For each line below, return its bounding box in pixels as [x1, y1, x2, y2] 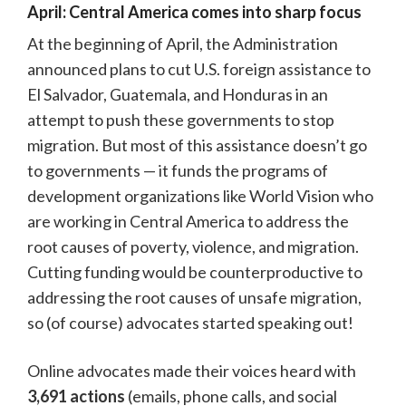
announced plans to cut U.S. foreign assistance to [27, 59, 371, 80]
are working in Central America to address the [27, 211, 349, 232]
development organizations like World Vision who [27, 186, 373, 207]
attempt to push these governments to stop [27, 110, 334, 130]
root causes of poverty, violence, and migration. [27, 237, 359, 257]
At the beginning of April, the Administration [27, 34, 338, 54]
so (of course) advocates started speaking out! [27, 313, 353, 333]
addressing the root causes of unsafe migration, [27, 287, 362, 308]
